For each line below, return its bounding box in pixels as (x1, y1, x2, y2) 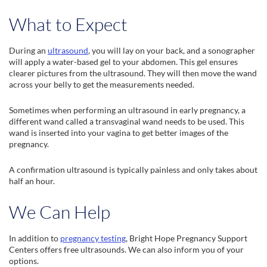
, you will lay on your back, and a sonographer (88, 45, 255, 55)
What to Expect (9, 13, 128, 35)
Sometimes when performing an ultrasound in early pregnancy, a (9, 105, 246, 115)
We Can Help (9, 201, 110, 223)
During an (9, 45, 48, 55)
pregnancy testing (60, 233, 126, 243)
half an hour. (9, 176, 55, 186)
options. (9, 256, 41, 266)
